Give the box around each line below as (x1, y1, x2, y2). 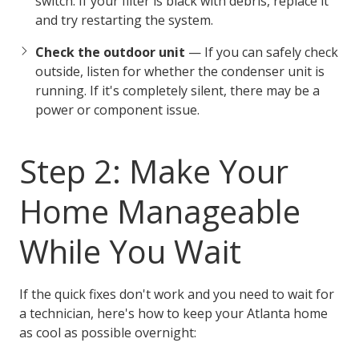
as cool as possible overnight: (19, 323, 196, 341)
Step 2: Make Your (19, 148, 288, 193)
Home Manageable (19, 188, 301, 233)
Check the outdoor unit (35, 42, 185, 61)
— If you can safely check (185, 42, 338, 61)
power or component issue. (35, 100, 200, 119)
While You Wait (19, 228, 241, 273)
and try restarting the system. (35, 10, 213, 29)
